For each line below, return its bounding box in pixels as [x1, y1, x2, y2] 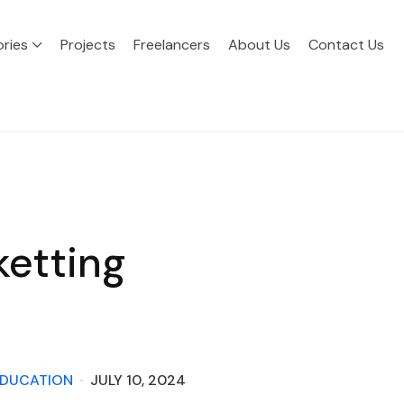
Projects [60, 35, 115, 54]
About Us [228, 35, 290, 54]
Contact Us [308, 35, 384, 54]
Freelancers [133, 35, 210, 54]
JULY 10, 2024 [89, 371, 186, 390]
